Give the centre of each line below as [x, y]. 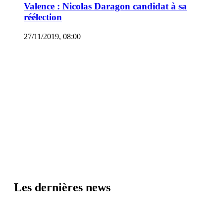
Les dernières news [62, 187]
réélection [43, 17]
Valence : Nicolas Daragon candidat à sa [105, 6]
